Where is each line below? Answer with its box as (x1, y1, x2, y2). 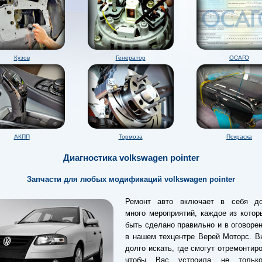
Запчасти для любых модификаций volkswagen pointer (27, 175, 235, 184)
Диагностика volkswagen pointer (63, 153, 199, 163)
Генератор (115, 54, 146, 61)
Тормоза (118, 133, 143, 140)
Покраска (226, 133, 252, 140)
